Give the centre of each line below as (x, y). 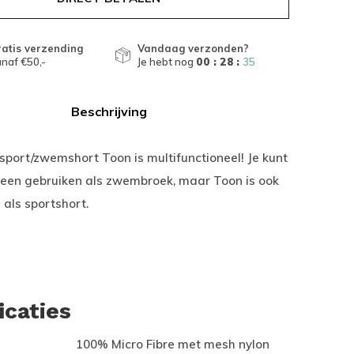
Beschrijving (109, 111)
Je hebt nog (167, 62)
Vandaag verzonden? (193, 48)
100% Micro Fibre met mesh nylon (173, 344)
